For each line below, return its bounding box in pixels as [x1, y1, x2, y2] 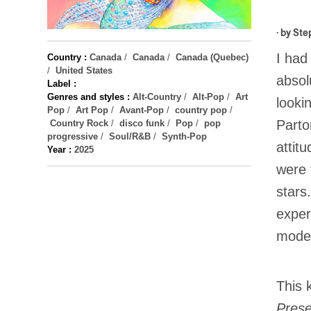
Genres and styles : [47, 92, 130, 102]
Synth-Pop [162, 131, 207, 142]
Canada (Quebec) [176, 52, 249, 62]
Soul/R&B [109, 131, 151, 142]
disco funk [119, 118, 165, 128]
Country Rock [50, 118, 108, 128]
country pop [175, 105, 227, 115]
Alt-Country [133, 92, 181, 102]
